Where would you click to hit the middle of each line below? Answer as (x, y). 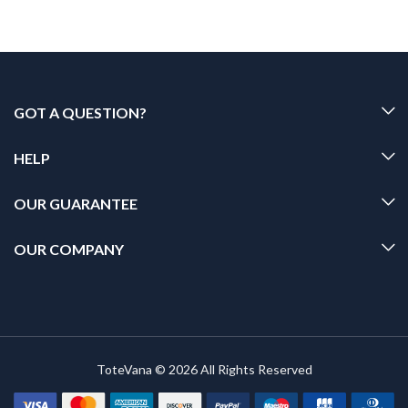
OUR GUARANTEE (76, 204)
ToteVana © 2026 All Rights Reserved (204, 369)
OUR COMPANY (69, 249)
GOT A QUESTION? (80, 112)
